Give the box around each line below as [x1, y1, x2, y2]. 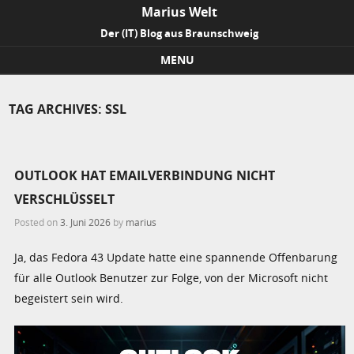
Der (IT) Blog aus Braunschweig [100, 26, 258, 40]
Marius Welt [141, 3, 217, 21]
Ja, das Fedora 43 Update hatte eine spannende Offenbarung [14, 250, 338, 265]
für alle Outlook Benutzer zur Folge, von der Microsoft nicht [14, 270, 329, 286]
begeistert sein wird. [14, 291, 124, 307]
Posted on [14, 216, 61, 229]
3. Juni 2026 [60, 216, 111, 229]
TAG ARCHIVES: [9, 100, 106, 118]
